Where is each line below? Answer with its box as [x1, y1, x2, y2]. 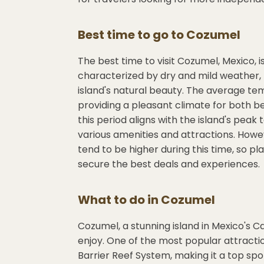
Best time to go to [78, 27, 186, 43]
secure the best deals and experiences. [78, 157, 260, 171]
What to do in [78, 192, 161, 208]
